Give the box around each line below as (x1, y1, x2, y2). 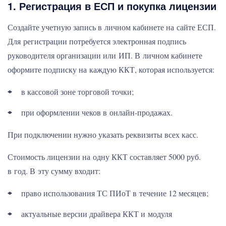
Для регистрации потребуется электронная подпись (8, 36, 186, 46)
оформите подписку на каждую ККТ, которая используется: (8, 64, 214, 75)
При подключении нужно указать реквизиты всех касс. (8, 129, 198, 140)
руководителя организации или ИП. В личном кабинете (8, 50, 202, 61)
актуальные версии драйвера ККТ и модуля (21, 208, 172, 219)
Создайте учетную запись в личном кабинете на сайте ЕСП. (8, 22, 216, 32)
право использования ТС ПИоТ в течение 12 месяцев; (21, 188, 208, 198)
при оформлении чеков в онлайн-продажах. (21, 107, 173, 118)
